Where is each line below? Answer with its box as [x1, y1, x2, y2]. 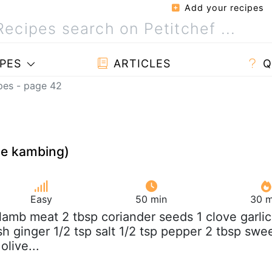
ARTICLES [109, 57, 171, 70]
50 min [135, 192, 167, 205]
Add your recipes [182, 2, 264, 13]
